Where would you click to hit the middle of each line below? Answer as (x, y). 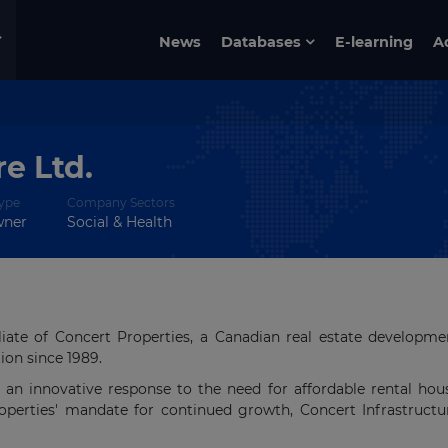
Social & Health (119, 222)
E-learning (374, 41)
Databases (261, 41)
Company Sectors (120, 202)
